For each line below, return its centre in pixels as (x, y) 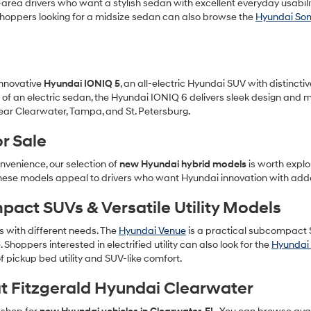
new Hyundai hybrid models (183, 164)
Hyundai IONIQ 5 (82, 84)
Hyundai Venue (152, 231)
